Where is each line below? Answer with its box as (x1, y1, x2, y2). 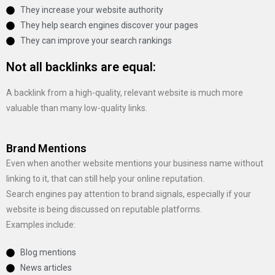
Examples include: (6, 220, 76, 230)
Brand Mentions (6, 142, 87, 155)
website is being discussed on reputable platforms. (6, 204, 202, 214)
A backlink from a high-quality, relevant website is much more (6, 88, 243, 98)
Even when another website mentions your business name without (6, 158, 263, 168)
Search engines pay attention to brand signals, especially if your (6, 189, 251, 199)
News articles (20, 263, 72, 273)
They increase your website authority (20, 5, 163, 15)
